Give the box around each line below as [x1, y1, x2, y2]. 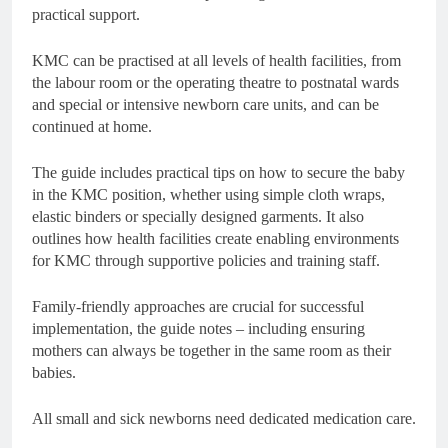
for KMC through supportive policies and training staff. [32, 252, 380, 269]
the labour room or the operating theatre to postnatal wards [32, 74, 399, 91]
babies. [32, 364, 76, 381]
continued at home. [32, 118, 152, 135]
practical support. [32, 6, 140, 23]
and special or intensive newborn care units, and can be [32, 96, 379, 113]
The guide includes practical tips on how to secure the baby [32, 164, 405, 181]
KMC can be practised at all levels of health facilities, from [32, 52, 401, 69]
